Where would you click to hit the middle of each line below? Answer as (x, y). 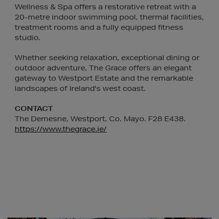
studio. (28, 38)
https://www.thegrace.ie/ (61, 129)
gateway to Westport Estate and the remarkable (104, 78)
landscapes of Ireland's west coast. (80, 88)
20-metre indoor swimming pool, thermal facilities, (109, 17)
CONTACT (34, 109)
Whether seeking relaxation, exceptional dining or (107, 58)
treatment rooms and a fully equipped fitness (99, 27)
